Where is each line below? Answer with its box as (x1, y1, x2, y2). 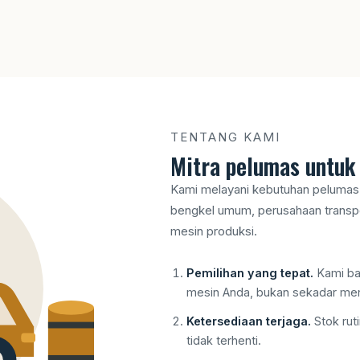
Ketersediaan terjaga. (186, 313, 311, 328)
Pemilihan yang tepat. (186, 265, 313, 280)
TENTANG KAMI (170, 129, 280, 145)
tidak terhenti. (186, 333, 261, 347)
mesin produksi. (170, 223, 257, 239)
